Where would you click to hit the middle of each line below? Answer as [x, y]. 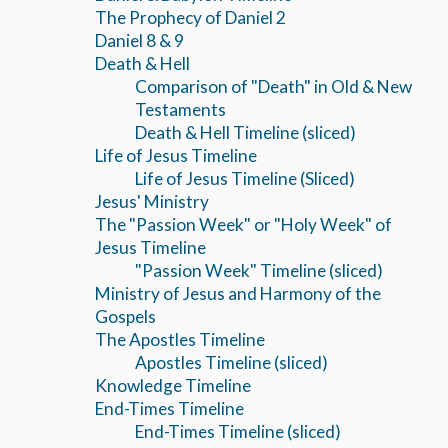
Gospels [125, 316]
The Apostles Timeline [180, 339]
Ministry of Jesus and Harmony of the [238, 293]
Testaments [180, 109]
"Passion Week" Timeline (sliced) [259, 270]
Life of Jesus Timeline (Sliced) [245, 178]
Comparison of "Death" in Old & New [273, 86]
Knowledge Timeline [173, 385]
